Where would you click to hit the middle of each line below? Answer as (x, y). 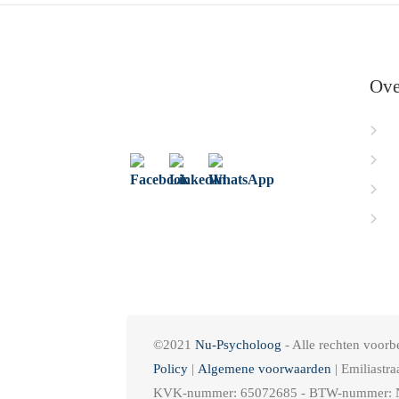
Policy (171, 368)
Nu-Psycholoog (238, 344)
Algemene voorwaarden (265, 368)
